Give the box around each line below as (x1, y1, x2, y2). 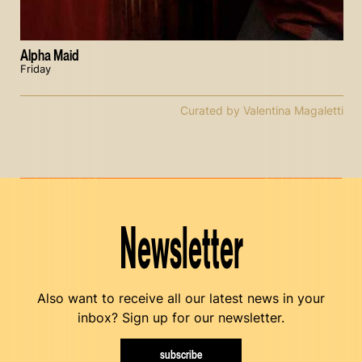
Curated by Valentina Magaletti (180, 104, 343, 118)
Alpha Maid (20, 47, 79, 65)
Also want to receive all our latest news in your (37, 289, 325, 306)
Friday (20, 63, 51, 76)
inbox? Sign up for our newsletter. (78, 309, 284, 326)
